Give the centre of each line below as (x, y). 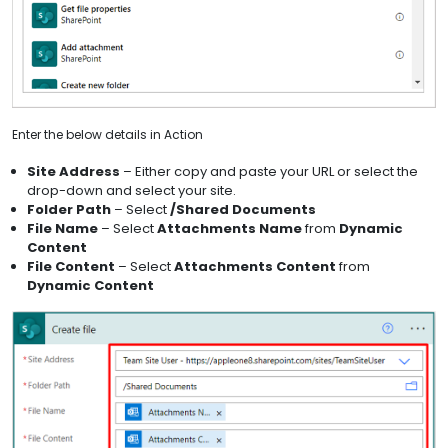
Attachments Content (256, 267)
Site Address (73, 172)
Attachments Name (228, 229)
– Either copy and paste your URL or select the (269, 172)
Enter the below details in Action (107, 135)
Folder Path (69, 210)
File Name (62, 229)
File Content (72, 267)
